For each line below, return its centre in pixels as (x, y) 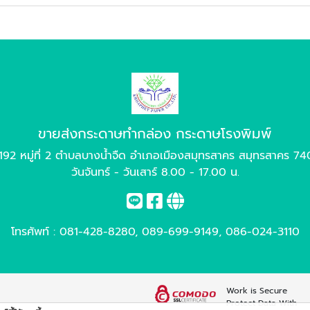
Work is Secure (256, 291)
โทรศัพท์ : (35, 232)
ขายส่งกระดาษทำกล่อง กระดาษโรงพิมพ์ (155, 134)
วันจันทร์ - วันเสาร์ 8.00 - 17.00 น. (155, 172)
